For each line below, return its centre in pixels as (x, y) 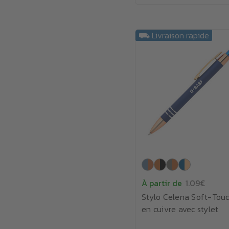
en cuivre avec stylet (180, 209)
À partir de (162, 183)
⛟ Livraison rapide (174, 35)
